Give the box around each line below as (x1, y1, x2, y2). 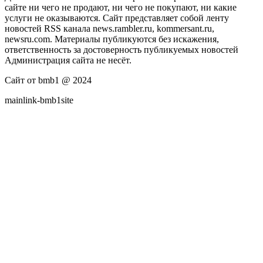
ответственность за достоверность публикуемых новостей (5, 44, 238, 55)
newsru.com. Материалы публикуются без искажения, (5, 33, 219, 44)
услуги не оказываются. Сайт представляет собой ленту (5, 12, 229, 23)
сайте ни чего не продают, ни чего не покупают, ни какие (5, 2, 237, 12)
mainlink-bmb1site (5, 95, 73, 105)
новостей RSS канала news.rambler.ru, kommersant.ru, (5, 23, 214, 33)
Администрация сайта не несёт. (5, 55, 131, 65)
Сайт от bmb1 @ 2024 (5, 75, 92, 85)
